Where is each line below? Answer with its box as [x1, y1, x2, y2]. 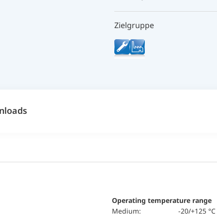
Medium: [118, 206, 141, 216]
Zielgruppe [114, 20, 154, 31]
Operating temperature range [112, 196, 212, 205]
